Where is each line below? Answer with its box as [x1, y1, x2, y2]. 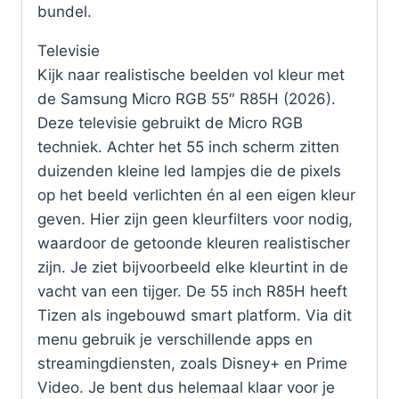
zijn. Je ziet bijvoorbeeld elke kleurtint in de [37, 257, 348, 276]
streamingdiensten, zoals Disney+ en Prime [37, 354, 347, 372]
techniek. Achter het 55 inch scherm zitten [37, 137, 339, 156]
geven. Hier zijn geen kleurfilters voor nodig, [37, 209, 353, 228]
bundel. [37, 2, 92, 20]
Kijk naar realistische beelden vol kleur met [37, 65, 345, 84]
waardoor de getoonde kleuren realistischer [37, 233, 350, 252]
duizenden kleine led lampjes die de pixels [37, 161, 341, 180]
